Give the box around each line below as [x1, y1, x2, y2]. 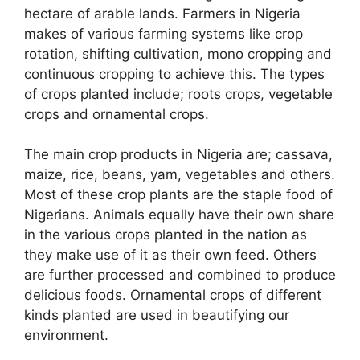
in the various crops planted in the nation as [24, 227, 307, 243]
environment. [24, 327, 108, 344]
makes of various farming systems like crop [24, 25, 303, 42]
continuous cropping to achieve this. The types [24, 65, 325, 82]
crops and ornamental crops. [24, 105, 209, 122]
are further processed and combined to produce [24, 267, 336, 284]
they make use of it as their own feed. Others [24, 247, 317, 264]
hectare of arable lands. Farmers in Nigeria [24, 5, 301, 22]
